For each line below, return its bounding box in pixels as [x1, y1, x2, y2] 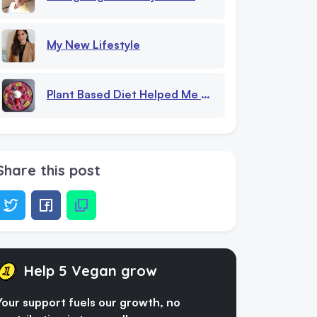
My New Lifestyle [47, 37, 140, 52]
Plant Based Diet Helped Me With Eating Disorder [47, 86, 201, 101]
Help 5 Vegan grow [24, 261, 156, 279]
